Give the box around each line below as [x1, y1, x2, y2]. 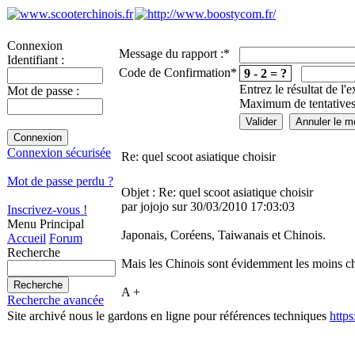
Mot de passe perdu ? [7, 174, 113, 188]
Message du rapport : [119, 47, 223, 60]
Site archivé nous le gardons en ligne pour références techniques [7, 309, 330, 323]
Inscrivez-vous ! [7, 203, 87, 216]
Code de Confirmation [119, 66, 231, 79]
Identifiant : [7, 53, 64, 67]
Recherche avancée [7, 293, 104, 307]
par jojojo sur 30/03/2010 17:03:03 [121, 200, 295, 213]
